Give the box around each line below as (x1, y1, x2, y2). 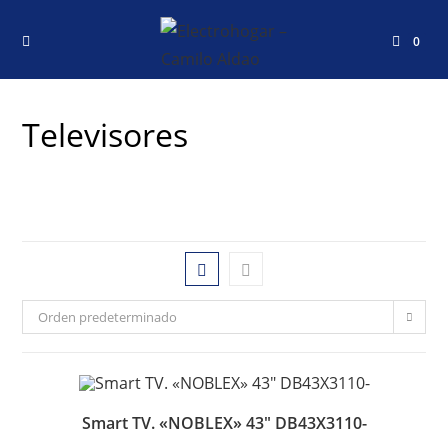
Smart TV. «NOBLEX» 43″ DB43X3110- (81, 411, 367, 434)
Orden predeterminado (38, 308, 178, 326)
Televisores (22, 113, 189, 156)
